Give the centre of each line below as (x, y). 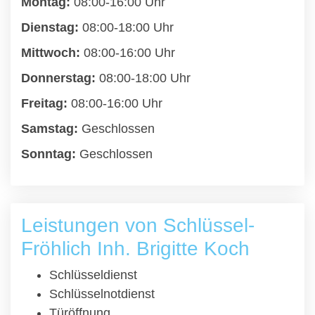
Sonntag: (49, 154)
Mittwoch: (51, 53)
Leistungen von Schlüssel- (138, 225)
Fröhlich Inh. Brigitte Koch (135, 249)
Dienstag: (50, 27)
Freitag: (44, 103)
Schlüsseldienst (93, 275)
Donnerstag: (58, 78)
